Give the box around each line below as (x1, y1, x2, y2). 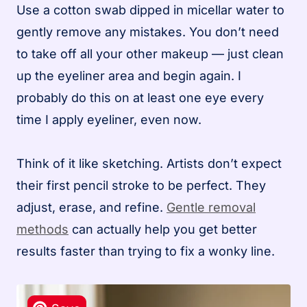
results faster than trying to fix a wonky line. (16, 243, 275, 258)
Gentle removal (167, 199, 256, 214)
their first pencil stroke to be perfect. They (16, 177, 266, 193)
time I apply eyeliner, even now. (16, 112, 201, 127)
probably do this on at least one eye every (16, 90, 264, 105)
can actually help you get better (69, 221, 257, 236)
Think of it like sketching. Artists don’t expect (16, 156, 282, 171)
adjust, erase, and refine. (16, 199, 167, 214)
